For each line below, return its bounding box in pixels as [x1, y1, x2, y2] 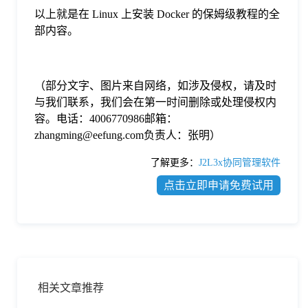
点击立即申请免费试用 [164, 179, 274, 191]
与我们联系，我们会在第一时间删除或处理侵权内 [34, 96, 276, 108]
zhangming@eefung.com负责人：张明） [34, 129, 221, 141]
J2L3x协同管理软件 [199, 157, 280, 168]
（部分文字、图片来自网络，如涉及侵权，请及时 [34, 79, 276, 91]
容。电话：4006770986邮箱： [34, 112, 177, 124]
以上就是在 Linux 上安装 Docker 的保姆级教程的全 [34, 8, 280, 20]
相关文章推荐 [38, 281, 104, 294]
